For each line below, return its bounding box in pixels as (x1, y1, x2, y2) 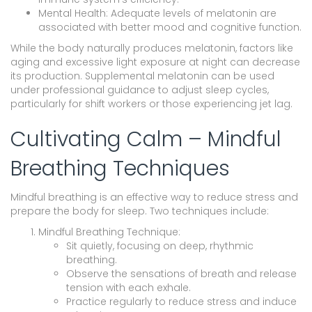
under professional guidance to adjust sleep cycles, (10, 82, 269, 97)
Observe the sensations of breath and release (66, 266, 297, 281)
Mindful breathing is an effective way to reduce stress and (10, 189, 298, 204)
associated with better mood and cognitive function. (38, 19, 302, 34)
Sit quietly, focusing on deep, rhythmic (66, 238, 253, 253)
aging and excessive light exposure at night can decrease (10, 54, 300, 69)
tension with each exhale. (66, 280, 191, 295)
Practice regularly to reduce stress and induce (66, 294, 297, 309)
